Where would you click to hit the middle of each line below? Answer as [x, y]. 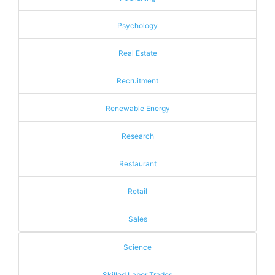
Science [137, 247]
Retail [137, 191]
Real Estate [137, 53]
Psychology [137, 25]
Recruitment [137, 81]
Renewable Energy [137, 108]
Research [137, 136]
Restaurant [137, 164]
